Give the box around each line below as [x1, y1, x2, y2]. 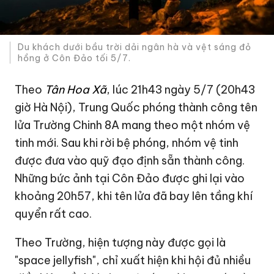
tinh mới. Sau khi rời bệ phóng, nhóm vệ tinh [15, 136, 239, 150]
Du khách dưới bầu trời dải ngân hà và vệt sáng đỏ [18, 41, 252, 53]
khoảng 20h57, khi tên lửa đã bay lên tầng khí [15, 189, 253, 204]
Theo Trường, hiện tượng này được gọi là [15, 235, 226, 250]
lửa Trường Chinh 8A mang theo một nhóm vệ [15, 118, 251, 133]
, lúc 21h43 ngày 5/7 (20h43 [106, 83, 256, 97]
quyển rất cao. [15, 207, 92, 221]
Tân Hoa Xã [45, 83, 107, 97]
